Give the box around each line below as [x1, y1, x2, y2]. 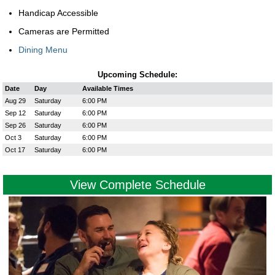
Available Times [82, 85, 133, 93]
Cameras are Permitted [18, 26, 109, 37]
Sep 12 [5, 109, 26, 117]
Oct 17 [5, 146, 25, 154]
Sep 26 [5, 122, 26, 130]
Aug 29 [5, 97, 26, 105]
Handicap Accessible [18, 8, 98, 18]
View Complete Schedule [69, 178, 206, 192]
